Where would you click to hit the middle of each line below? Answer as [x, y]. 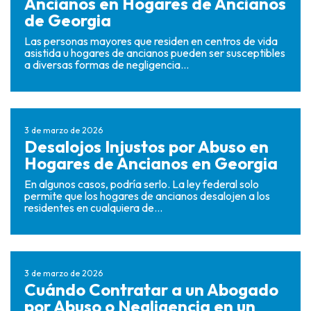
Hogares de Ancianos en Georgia [151, 163]
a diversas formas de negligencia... [107, 65]
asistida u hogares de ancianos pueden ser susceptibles [155, 53]
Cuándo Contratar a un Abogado [151, 289]
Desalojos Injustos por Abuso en [146, 146]
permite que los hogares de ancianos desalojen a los [147, 196]
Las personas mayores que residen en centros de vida [151, 41]
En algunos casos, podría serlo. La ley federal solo [142, 184]
